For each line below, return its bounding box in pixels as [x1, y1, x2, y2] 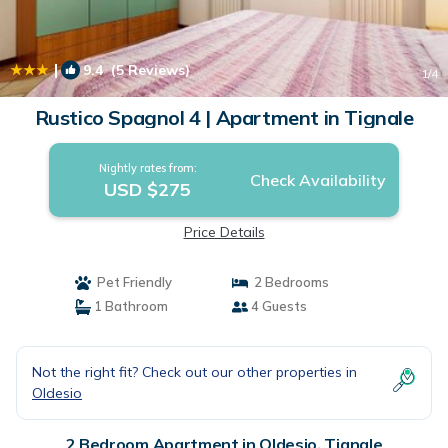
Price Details [183, 223, 265, 241]
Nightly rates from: [98, 161, 197, 175]
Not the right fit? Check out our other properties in [32, 363, 357, 381]
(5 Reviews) [103, 61, 190, 79]
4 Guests [248, 298, 307, 314]
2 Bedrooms [248, 274, 329, 290]
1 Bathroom [90, 298, 168, 314]
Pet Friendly [90, 274, 172, 290]
